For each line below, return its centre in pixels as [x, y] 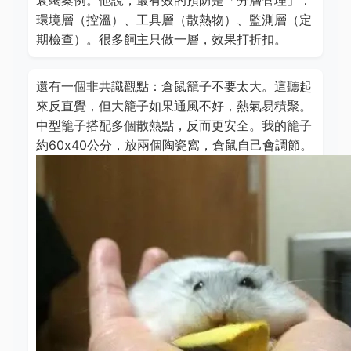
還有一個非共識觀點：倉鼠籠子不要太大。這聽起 [174, 86]
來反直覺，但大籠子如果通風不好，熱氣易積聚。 [174, 106]
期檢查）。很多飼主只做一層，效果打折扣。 [161, 39]
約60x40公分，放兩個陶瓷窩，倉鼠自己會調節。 [174, 145]
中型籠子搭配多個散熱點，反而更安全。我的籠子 [174, 125]
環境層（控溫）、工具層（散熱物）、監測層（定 [174, 20]
